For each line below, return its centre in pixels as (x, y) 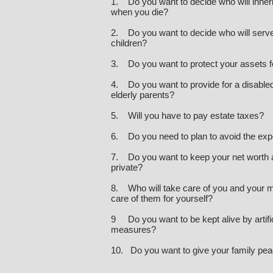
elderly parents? (143, 95)
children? (129, 43)
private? (127, 167)
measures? (135, 229)
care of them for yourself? (162, 198)
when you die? (140, 12)
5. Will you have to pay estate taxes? (187, 115)
